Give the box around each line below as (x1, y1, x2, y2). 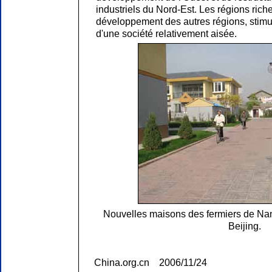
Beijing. (228, 220, 261, 231)
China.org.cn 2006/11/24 (94, 257, 207, 268)
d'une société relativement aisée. (96, 28, 237, 39)
